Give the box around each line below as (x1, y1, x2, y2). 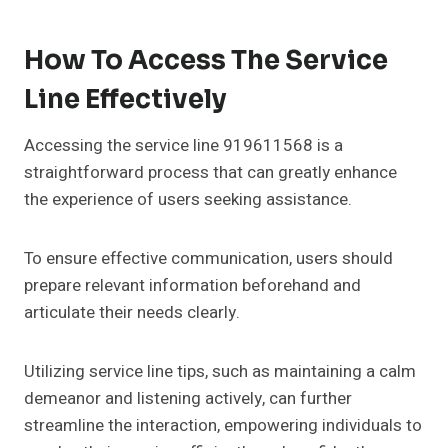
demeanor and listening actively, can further (24, 386, 352, 412)
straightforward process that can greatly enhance (24, 160, 397, 186)
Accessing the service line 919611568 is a (24, 133, 343, 159)
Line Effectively (24, 83, 227, 117)
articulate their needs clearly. (24, 300, 240, 326)
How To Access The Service (24, 44, 388, 78)
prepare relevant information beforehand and (24, 273, 361, 299)
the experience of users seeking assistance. (24, 187, 352, 213)
